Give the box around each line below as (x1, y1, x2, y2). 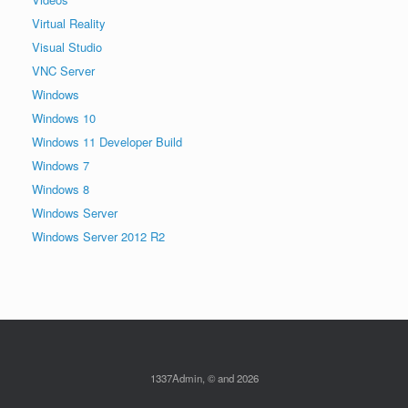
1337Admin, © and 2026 (149, 370, 259, 385)
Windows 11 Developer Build (32, 132, 182, 150)
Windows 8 (32, 179, 89, 198)
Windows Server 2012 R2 (32, 227, 165, 245)
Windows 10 (32, 108, 96, 127)
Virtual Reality (32, 14, 106, 32)
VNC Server (32, 61, 95, 79)
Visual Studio (32, 37, 102, 56)
